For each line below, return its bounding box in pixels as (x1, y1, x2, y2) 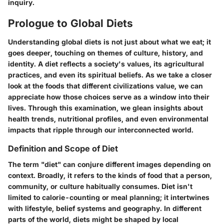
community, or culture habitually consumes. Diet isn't (8, 182, 192, 191)
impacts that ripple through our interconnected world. (8, 125, 193, 134)
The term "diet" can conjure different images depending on (8, 160, 211, 169)
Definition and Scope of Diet (8, 143, 118, 153)
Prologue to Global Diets (8, 16, 133, 29)
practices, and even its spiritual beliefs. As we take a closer (8, 70, 212, 79)
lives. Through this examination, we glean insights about (8, 103, 203, 112)
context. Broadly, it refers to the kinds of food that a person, (8, 171, 212, 180)
